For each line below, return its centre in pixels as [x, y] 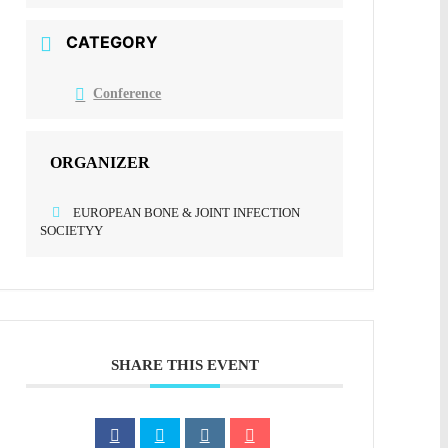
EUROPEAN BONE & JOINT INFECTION [187, 213]
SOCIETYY [72, 231]
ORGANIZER [100, 163]
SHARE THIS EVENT [184, 365]
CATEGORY [112, 41]
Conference [127, 94]
